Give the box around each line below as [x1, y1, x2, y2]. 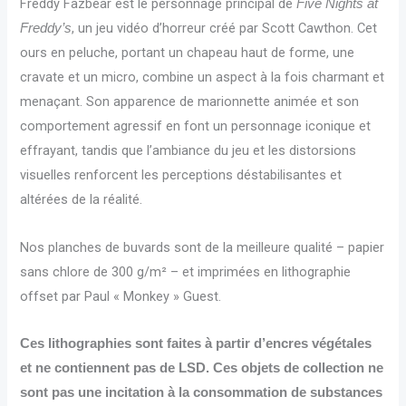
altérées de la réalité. [20, 191, 143, 208]
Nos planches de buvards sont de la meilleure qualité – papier [20, 238, 385, 256]
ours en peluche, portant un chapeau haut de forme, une [20, 44, 355, 62]
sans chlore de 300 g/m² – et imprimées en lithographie [20, 263, 352, 280]
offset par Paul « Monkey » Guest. [20, 287, 222, 304]
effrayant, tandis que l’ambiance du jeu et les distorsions [20, 142, 357, 159]
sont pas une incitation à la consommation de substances [20, 385, 383, 401]
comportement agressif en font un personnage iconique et [20, 118, 372, 135]
